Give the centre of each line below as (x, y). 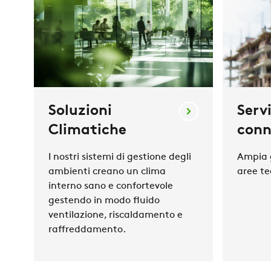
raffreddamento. (87, 230)
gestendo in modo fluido (104, 201)
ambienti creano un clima (107, 172)
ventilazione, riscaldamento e (116, 216)
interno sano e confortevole (111, 187)
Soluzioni (80, 112)
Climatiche (87, 131)
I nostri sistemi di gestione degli (120, 158)
